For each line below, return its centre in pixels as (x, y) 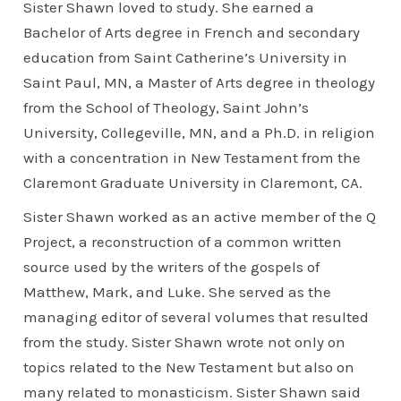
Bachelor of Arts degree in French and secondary (192, 32)
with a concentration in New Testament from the (192, 157)
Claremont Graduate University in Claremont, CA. (193, 182)
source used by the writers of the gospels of (172, 266)
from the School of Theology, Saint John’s (166, 107)
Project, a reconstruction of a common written (183, 241)
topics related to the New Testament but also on (189, 367)
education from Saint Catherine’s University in (186, 57)
